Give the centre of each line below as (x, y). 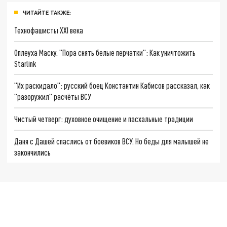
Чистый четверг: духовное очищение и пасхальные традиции (104, 119)
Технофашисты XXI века (49, 30)
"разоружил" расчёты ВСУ (53, 97)
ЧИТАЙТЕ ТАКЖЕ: (47, 12)
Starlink (25, 63)
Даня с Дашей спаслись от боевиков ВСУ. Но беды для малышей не (112, 141)
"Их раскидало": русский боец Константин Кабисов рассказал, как (112, 86)
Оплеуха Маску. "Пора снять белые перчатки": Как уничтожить (105, 52)
